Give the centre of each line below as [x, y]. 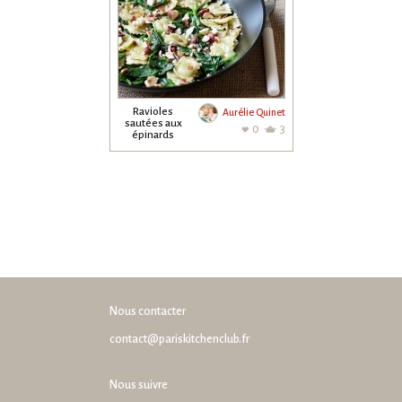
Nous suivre [138, 385]
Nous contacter [147, 311]
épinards [153, 135]
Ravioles [153, 112]
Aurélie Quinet [253, 112]
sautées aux [153, 123]
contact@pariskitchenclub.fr [179, 339]
